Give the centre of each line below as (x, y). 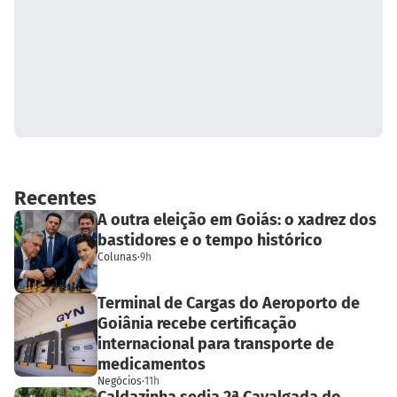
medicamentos (152, 364)
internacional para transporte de (216, 343)
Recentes (55, 198)
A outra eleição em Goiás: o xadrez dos (237, 219)
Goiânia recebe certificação (197, 323)
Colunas (117, 257)
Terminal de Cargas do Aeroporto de (229, 303)
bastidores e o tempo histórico (210, 240)
